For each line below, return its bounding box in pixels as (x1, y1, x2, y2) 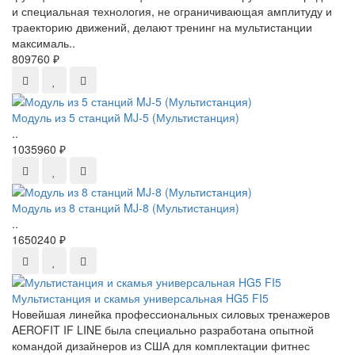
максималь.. (12, 35, 75, 51)
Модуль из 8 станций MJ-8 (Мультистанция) (12, 200, 239, 216)
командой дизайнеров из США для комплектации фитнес (12, 338, 310, 353)
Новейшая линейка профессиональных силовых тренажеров (12, 306, 330, 322)
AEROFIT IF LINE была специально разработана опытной (12, 322, 314, 338)
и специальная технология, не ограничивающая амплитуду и (12, 3, 332, 19)
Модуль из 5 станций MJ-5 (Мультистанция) (12, 109, 239, 125)
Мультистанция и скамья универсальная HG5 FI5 (12, 290, 269, 306)
